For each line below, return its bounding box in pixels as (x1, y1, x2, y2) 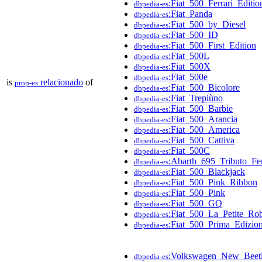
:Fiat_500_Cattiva (168, 135, 235, 145)
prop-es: (15, 78, 40, 87)
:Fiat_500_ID (168, 29, 218, 40)
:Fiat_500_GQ (168, 198, 222, 208)
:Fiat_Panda (168, 8, 212, 19)
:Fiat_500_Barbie (168, 103, 233, 113)
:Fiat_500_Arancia (168, 113, 237, 124)
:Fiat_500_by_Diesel (168, 19, 246, 29)
